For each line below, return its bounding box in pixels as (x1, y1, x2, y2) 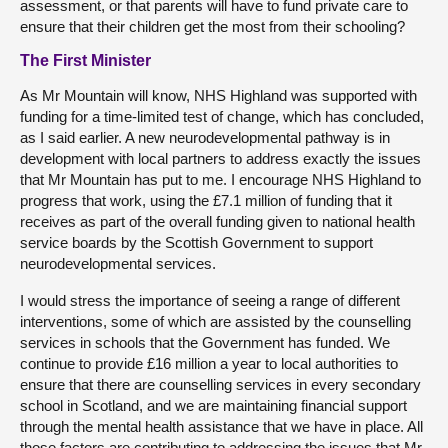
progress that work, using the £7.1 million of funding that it (20, 192, 392, 209)
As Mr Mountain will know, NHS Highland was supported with (20, 87, 417, 104)
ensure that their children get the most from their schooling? (20, 18, 405, 35)
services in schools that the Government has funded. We (20, 334, 390, 351)
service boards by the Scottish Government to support (20, 234, 373, 251)
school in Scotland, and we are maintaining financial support (20, 397, 407, 414)
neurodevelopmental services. (20, 255, 216, 272)
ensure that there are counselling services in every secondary (20, 376, 421, 393)
